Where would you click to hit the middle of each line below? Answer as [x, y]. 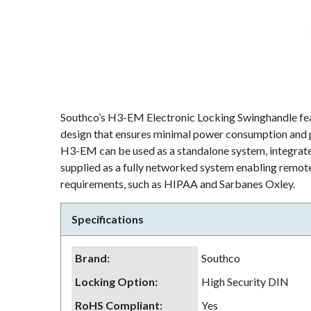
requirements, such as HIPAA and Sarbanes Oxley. [178, 184]
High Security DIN [245, 281]
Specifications [108, 219]
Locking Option [115, 281]
